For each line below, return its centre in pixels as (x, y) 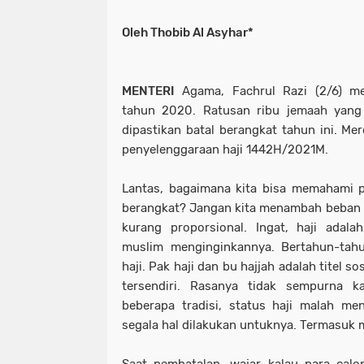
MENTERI (148, 91)
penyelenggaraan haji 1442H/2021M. (225, 150)
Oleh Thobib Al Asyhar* (188, 33)
